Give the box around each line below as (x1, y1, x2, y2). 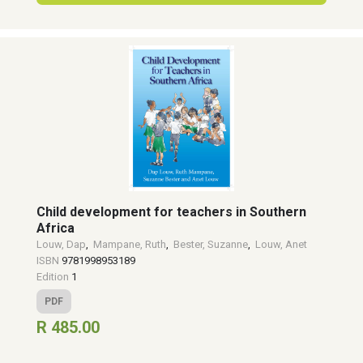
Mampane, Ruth (93, 238, 166, 250)
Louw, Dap (36, 238, 86, 250)
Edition (36, 271, 71, 283)
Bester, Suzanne (173, 238, 248, 250)
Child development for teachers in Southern (36, 204, 306, 220)
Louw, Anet (255, 238, 307, 250)
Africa (36, 220, 75, 236)
